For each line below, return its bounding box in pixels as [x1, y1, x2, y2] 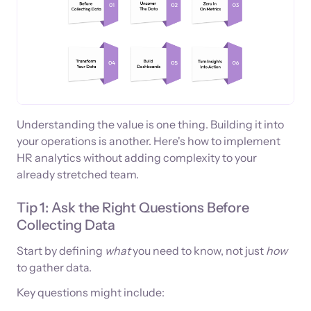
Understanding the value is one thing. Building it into [17, 117, 284, 132]
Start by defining [17, 244, 105, 258]
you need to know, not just [131, 244, 266, 258]
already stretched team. [17, 167, 139, 182]
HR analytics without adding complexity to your [17, 151, 257, 165]
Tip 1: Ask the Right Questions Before [17, 199, 249, 217]
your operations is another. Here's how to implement [17, 134, 280, 149]
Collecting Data [17, 217, 116, 234]
